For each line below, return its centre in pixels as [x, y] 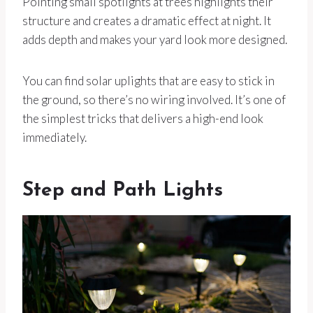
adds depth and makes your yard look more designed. [155, 40]
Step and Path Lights [123, 191]
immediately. [54, 138]
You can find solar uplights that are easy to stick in [148, 81]
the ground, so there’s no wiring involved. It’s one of [154, 100]
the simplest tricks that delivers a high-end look [143, 119]
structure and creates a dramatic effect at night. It [147, 21]
